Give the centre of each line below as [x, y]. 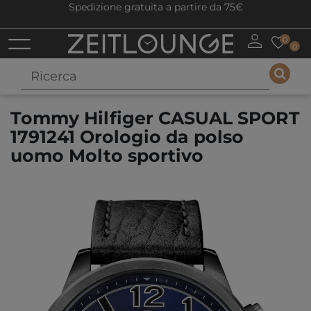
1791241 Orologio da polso [127, 137]
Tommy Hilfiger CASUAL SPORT [155, 118]
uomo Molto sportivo [107, 156]
